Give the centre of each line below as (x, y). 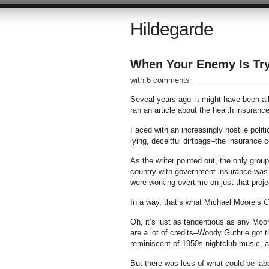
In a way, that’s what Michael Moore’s (197, 202)
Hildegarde (171, 29)
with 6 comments (160, 80)
